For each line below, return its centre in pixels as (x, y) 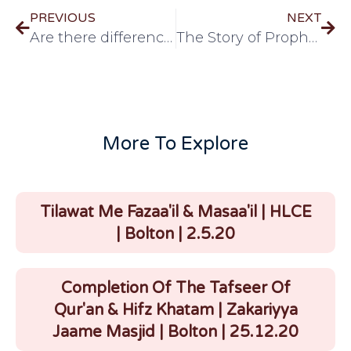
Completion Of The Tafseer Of (175, 289)
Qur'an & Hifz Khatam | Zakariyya (175, 311)
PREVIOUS (63, 18)
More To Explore (175, 144)
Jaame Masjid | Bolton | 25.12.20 (175, 333)
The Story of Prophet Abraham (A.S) (313, 38)
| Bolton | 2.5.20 (175, 235)
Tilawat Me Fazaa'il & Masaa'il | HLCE (175, 213)
